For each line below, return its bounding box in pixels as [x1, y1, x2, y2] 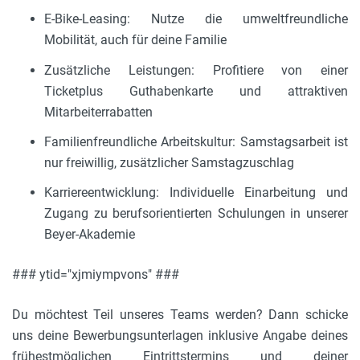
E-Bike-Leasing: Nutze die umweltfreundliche [44, 11, 348, 27]
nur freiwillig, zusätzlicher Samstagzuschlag [44, 154, 294, 170]
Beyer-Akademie [44, 227, 135, 243]
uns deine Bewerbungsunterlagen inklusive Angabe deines [12, 328, 348, 344]
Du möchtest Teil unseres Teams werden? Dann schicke [12, 307, 348, 323]
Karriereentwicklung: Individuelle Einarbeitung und [44, 185, 348, 201]
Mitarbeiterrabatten [44, 104, 153, 120]
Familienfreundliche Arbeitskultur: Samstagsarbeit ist [44, 133, 348, 149]
